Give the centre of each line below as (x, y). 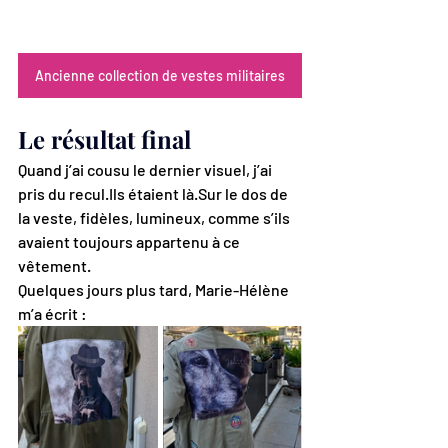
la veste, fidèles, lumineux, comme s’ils (155, 218)
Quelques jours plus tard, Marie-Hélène (155, 290)
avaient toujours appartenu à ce (130, 242)
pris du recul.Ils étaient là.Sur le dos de (154, 194)
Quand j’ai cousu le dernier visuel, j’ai (146, 170)
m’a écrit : (52, 314)
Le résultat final (104, 139)
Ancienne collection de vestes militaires (160, 76)
